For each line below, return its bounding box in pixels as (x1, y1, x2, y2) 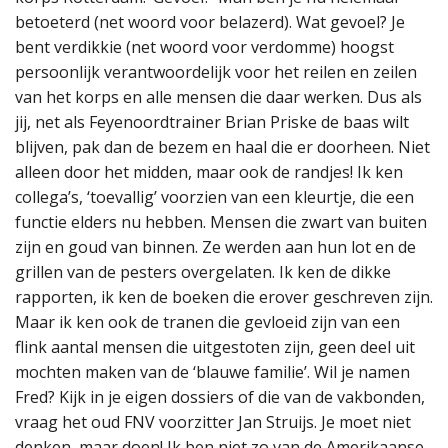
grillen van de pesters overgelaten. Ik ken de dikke (15, 260, 391, 283)
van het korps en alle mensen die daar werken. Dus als (15, 85, 422, 108)
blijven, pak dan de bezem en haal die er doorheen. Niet (15, 135, 430, 158)
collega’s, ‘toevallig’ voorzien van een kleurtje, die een (15, 185, 414, 208)
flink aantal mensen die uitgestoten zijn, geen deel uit (15, 335, 415, 358)
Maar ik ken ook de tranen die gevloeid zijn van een (15, 310, 400, 333)
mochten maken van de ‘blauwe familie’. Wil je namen (15, 360, 410, 383)
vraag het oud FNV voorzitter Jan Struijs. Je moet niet (15, 410, 411, 433)
